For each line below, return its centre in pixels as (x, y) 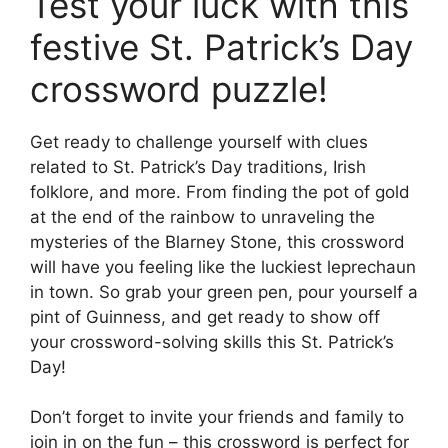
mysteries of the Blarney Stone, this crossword (217, 241)
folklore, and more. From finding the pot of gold (220, 191)
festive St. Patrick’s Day (221, 46)
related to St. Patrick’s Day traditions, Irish (198, 166)
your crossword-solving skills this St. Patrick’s (212, 341)
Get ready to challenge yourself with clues (199, 141)
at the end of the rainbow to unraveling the (202, 216)
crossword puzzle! (179, 88)
